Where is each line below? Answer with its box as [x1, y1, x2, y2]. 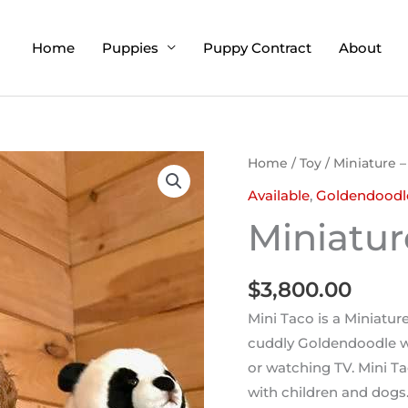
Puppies [102, 38, 158, 56]
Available [248, 186, 310, 204]
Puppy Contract [203, 38, 311, 56]
